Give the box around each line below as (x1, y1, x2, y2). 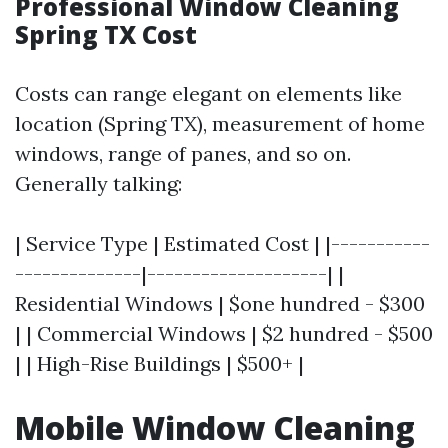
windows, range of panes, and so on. (15, 141, 351, 166)
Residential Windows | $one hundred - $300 (15, 291, 425, 316)
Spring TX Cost (15, 18, 197, 51)
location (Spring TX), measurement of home (15, 111, 425, 136)
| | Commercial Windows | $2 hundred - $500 (15, 321, 433, 346)
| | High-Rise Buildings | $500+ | (15, 351, 304, 376)
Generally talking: (15, 171, 182, 196)
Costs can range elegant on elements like (15, 81, 402, 106)
